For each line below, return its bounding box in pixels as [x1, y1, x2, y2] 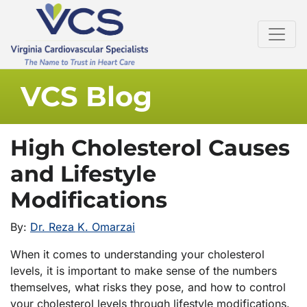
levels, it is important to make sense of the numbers [10, 264, 277, 278]
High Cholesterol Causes [10, 134, 290, 162]
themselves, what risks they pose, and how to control [10, 280, 286, 295]
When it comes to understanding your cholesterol [10, 247, 265, 262]
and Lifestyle [10, 160, 156, 188]
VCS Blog [21, 79, 152, 114]
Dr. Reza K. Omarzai [30, 220, 135, 234]
